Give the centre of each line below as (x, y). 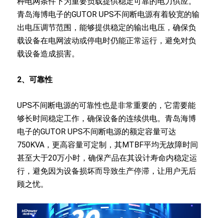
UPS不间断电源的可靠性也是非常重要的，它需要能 (106, 105)
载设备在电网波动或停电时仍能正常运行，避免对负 (107, 40)
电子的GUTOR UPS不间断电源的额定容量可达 (97, 131)
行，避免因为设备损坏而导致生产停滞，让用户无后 (107, 171)
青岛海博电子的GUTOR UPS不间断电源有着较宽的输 (108, 14)
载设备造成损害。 (48, 54)
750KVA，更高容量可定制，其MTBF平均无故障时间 (108, 145)
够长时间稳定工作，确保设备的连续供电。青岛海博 (107, 118)
